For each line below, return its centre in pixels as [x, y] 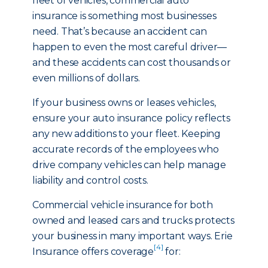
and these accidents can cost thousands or [132, 63]
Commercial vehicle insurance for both [123, 205]
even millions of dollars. [86, 78]
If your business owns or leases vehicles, [124, 103]
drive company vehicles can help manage [129, 165]
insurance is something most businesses [124, 16]
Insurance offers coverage [93, 252]
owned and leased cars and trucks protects [133, 220]
